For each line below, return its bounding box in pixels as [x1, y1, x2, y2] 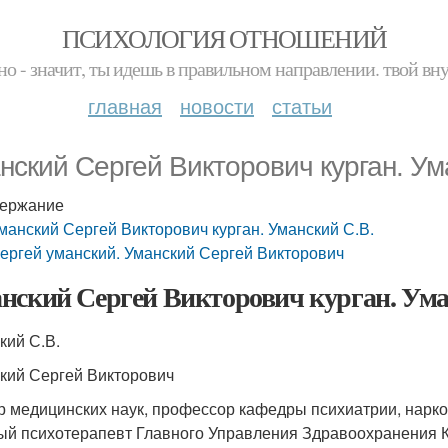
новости [180, 91, 254, 120]
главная [88, 91, 162, 120]
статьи [272, 91, 332, 120]
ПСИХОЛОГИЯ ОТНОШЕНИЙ [61, 21, 387, 55]
